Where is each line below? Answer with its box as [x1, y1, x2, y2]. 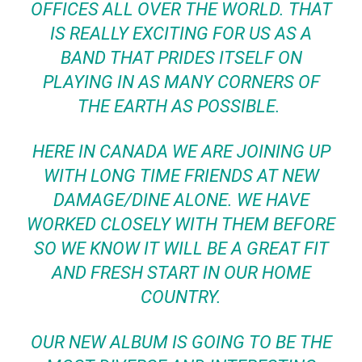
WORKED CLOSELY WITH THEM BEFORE [27, 214, 335, 234]
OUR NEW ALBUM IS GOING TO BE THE [30, 332, 332, 352]
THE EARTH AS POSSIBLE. [78, 96, 284, 116]
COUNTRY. [141, 287, 221, 307]
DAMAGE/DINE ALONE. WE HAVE [53, 190, 309, 210]
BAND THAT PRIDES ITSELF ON [60, 48, 302, 68]
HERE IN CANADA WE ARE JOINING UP [32, 141, 330, 162]
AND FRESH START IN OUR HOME [51, 263, 311, 283]
